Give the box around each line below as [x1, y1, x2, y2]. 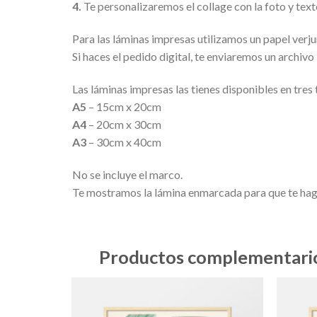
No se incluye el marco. [72, 167, 183, 181]
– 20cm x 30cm [86, 117, 161, 131]
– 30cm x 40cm [86, 134, 161, 149]
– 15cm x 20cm [86, 99, 161, 113]
